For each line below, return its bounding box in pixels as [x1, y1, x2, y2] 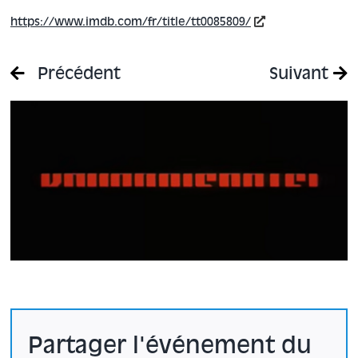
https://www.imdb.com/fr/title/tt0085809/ [10, 17, 251, 28]
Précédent [32, 67, 121, 83]
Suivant [269, 67, 334, 83]
